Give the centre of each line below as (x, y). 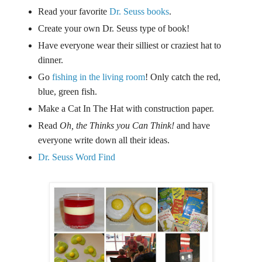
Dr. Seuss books (139, 12)
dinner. (51, 60)
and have (194, 125)
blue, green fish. (68, 91)
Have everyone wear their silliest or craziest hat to (130, 45)
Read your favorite (74, 12)
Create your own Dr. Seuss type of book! (114, 29)
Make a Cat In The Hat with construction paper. (126, 108)
